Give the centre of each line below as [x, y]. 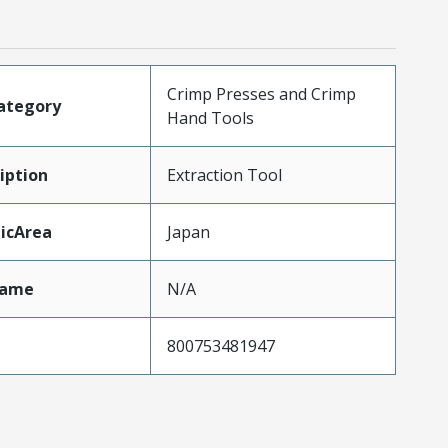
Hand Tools [210, 117]
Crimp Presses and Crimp [261, 93]
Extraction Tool [224, 174]
